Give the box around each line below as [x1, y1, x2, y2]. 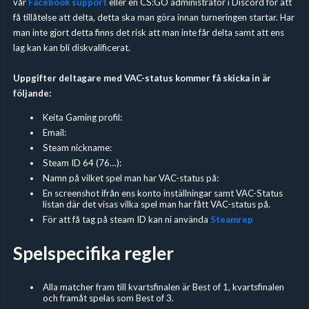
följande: [12, 88, 52, 99]
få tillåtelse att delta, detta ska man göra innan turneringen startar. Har [12, 12, 295, 23]
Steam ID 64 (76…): [42, 157, 123, 169]
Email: [42, 127, 68, 139]
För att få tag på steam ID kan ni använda [42, 214, 210, 226]
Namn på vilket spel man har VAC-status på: [42, 172, 219, 184]
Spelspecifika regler [12, 242, 174, 265]
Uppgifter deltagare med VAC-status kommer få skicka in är [12, 72, 271, 84]
